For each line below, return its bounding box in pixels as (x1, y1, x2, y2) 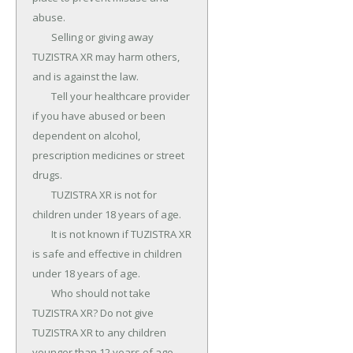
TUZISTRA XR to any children (32, 325, 166, 340)
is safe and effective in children (32, 247, 182, 262)
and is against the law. (32, 69, 139, 84)
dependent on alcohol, (32, 128, 140, 143)
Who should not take (32, 286, 51, 301)
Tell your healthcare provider (32, 89, 51, 104)
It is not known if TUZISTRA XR (32, 227, 51, 242)
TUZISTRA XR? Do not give (32, 306, 154, 321)
